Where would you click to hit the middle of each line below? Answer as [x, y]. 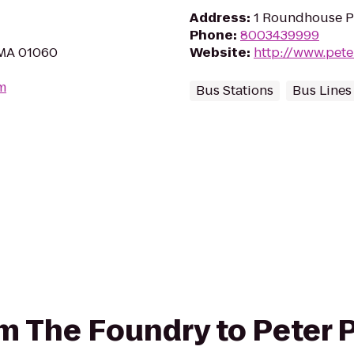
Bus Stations [235, 90]
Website [218, 53]
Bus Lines [322, 90]
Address [218, 18]
